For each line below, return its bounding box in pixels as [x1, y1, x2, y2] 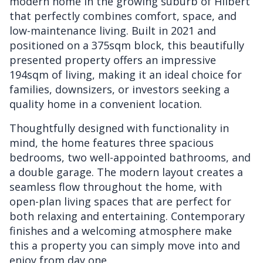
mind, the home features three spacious [9, 135, 214, 150]
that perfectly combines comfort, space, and [9, 8, 237, 23]
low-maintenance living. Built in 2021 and [9, 23, 216, 38]
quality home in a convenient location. [9, 96, 202, 111]
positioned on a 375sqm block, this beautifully [9, 38, 244, 52]
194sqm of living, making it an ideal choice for [9, 67, 242, 82]
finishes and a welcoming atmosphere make [9, 223, 232, 238]
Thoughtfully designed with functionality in [9, 120, 229, 135]
